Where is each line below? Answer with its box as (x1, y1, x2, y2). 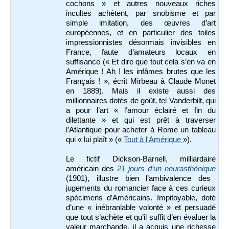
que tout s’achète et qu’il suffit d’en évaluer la (66, 213, 216, 221)
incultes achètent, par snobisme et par (66, 9, 216, 17)
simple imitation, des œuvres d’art (66, 18, 216, 27)
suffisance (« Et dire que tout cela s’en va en (66, 57, 216, 66)
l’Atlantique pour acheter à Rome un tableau (66, 125, 216, 134)
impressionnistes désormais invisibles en (66, 38, 216, 47)
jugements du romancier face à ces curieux (66, 184, 216, 192)
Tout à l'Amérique (124, 135, 183, 144)
